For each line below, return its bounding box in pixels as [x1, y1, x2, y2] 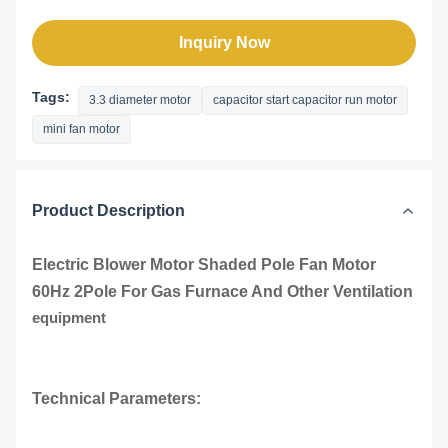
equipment [32, 309, 106, 326]
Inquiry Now [178, 34, 270, 51]
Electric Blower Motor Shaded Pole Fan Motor [32, 256, 376, 273]
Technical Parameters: [32, 390, 201, 407]
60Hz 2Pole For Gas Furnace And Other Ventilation [32, 283, 413, 300]
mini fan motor [43, 122, 120, 136]
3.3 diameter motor [89, 93, 191, 107]
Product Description [32, 202, 185, 219]
